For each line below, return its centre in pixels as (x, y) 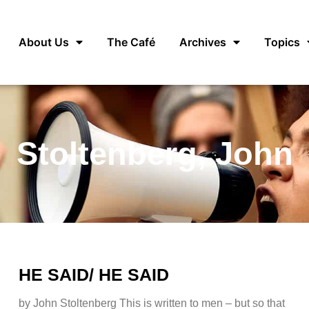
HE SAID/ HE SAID (93, 274)
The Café (131, 42)
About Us (44, 42)
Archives (203, 42)
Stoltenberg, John (154, 154)
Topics (282, 42)
